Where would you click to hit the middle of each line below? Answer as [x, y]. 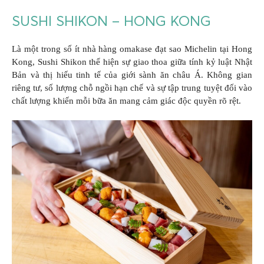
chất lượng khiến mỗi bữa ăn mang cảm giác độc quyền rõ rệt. [126, 100]
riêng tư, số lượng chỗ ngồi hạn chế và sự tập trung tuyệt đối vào [132, 88]
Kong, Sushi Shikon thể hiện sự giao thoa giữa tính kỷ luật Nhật [132, 62]
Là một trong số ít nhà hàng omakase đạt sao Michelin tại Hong [132, 49]
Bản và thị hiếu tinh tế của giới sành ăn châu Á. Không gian [132, 75]
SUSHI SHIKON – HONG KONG [111, 21]
